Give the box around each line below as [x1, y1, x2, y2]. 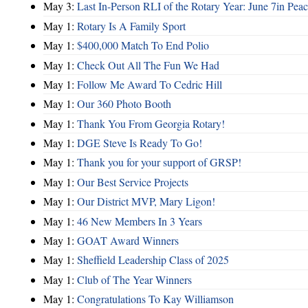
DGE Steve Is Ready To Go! [77, 135, 202, 151]
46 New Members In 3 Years [77, 213, 202, 228]
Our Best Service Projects [77, 174, 188, 189]
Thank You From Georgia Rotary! [77, 115, 225, 131]
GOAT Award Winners [77, 232, 179, 247]
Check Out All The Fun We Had [77, 57, 219, 72]
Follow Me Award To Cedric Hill [77, 76, 222, 91]
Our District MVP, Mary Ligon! [77, 194, 215, 209]
